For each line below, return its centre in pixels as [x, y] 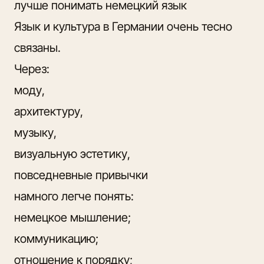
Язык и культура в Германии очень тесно [123, 26]
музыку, [35, 132]
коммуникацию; [56, 238]
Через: [32, 69]
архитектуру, [49, 111]
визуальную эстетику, [72, 154]
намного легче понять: [74, 196]
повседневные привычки [81, 175]
